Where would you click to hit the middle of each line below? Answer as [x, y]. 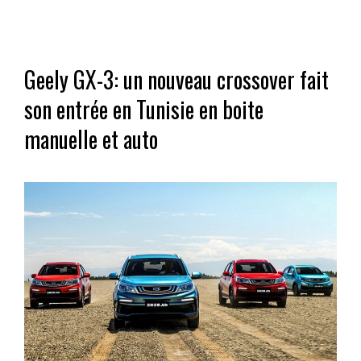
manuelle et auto [91, 139]
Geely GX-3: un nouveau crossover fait [176, 79]
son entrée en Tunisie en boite [144, 109]
